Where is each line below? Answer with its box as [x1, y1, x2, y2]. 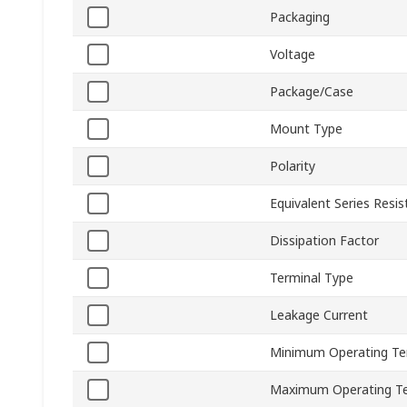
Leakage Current [270, 306, 368, 324]
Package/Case [270, 83, 353, 101]
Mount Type [270, 120, 342, 138]
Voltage [270, 45, 315, 64]
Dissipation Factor [270, 232, 379, 250]
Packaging [270, 8, 330, 26]
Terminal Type [270, 269, 353, 287]
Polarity [270, 157, 315, 175]
